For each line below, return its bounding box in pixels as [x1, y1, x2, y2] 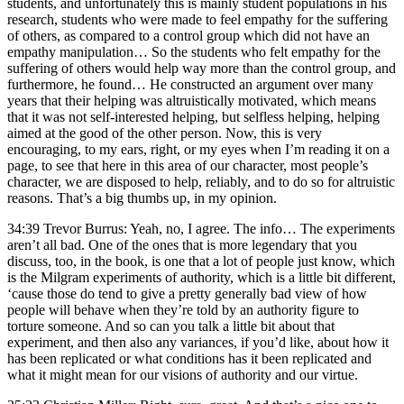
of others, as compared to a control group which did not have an [7, 27, 370, 43]
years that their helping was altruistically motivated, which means [7, 92, 376, 108]
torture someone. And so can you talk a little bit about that [7, 317, 335, 334]
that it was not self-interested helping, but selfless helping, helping [7, 108, 380, 124]
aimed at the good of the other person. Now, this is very [7, 124, 322, 141]
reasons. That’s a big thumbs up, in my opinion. [7, 189, 277, 206]
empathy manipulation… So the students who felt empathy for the [7, 43, 381, 60]
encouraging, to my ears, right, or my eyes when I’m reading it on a [7, 141, 390, 157]
